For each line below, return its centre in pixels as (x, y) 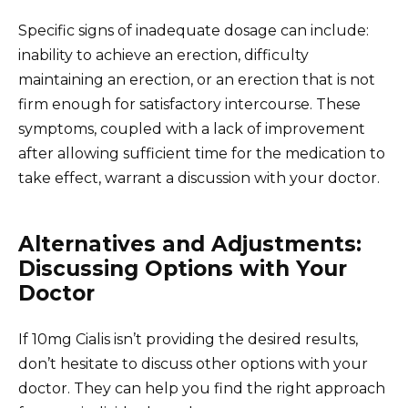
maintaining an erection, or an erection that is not (197, 79)
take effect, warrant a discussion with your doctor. (199, 178)
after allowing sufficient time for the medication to (202, 153)
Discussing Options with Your (183, 268)
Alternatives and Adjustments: (190, 244)
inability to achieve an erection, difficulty (163, 55)
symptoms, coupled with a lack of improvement (192, 128)
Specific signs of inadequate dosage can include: (194, 30)
